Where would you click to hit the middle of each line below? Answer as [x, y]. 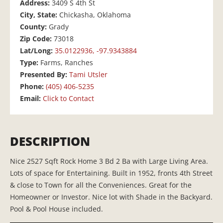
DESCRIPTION [50, 141]
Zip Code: [37, 39]
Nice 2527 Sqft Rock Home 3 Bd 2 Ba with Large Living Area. [109, 161]
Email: [31, 99]
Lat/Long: [37, 51]
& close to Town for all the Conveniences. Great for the [101, 185]
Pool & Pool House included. [56, 209]
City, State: [40, 15]
